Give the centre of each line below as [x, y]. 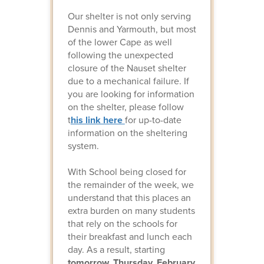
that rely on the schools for [122, 223]
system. [83, 146]
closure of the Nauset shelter [127, 68]
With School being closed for [127, 171]
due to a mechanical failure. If [128, 81]
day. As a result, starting [116, 249]
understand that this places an [129, 197]
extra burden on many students [131, 210]
